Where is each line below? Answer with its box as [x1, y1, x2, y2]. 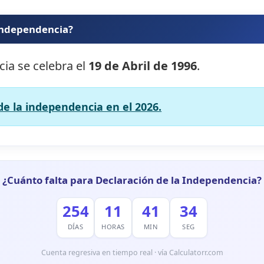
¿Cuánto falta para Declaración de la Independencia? [2, 173, 262, 187]
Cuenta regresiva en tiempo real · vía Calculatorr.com [41, 247, 223, 258]
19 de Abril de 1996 [88, 57, 197, 74]
